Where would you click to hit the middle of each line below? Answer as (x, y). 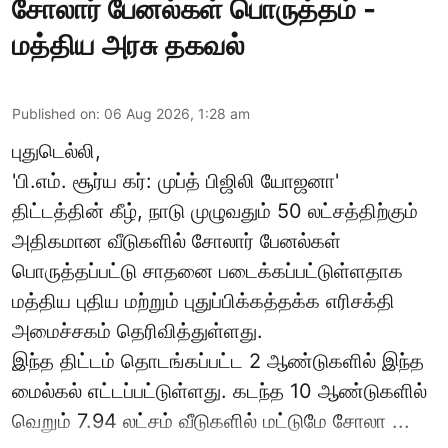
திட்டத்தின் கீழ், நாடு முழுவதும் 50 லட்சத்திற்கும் (215, 211)
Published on (54, 114)
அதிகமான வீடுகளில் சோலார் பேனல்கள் (176, 241)
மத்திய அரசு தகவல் (128, 45)
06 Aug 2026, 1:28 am (177, 114)
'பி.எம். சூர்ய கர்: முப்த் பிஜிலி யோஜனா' (175, 181)
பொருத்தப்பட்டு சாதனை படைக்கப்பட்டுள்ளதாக (207, 271)
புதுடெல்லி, (56, 151)
